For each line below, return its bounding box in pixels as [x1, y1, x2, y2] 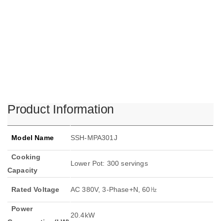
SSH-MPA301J [71, 134, 117, 142]
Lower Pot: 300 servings [71, 159, 148, 168]
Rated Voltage [7, 185, 60, 194]
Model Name [7, 134, 54, 142]
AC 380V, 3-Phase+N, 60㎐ [71, 185, 157, 194]
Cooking [7, 153, 41, 161]
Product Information [7, 102, 114, 116]
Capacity [7, 166, 38, 175]
